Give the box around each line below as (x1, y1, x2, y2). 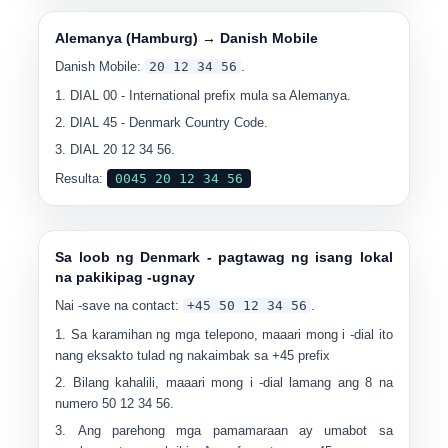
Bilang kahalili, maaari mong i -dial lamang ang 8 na (72, 375, 393, 390)
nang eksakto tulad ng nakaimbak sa (55, 348, 273, 363)
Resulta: (55, 171, 108, 186)
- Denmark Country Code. (117, 115, 269, 130)
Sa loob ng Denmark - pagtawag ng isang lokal (55, 249, 393, 265)
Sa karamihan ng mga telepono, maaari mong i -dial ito (71, 327, 393, 342)
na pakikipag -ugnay (55, 269, 196, 285)
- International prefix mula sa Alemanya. (117, 88, 352, 103)
